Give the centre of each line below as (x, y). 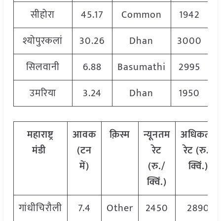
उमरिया (43, 93)
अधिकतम (198, 135)
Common (141, 15)
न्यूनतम (157, 135)
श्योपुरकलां (43, 41)
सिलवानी (43, 67)
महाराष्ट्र (40, 135)
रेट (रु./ (199, 151)
